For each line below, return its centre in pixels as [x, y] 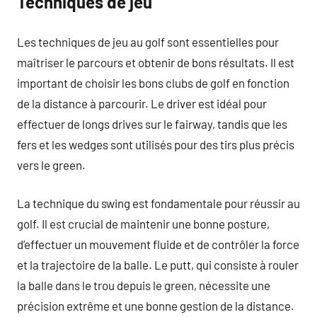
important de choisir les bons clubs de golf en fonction [153, 82]
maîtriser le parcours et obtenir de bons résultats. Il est [156, 62]
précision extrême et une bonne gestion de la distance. [156, 306]
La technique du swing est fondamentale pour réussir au [158, 203]
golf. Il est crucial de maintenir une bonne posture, [143, 224]
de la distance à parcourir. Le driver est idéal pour [142, 103]
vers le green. [51, 165]
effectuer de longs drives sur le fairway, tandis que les [152, 123]
